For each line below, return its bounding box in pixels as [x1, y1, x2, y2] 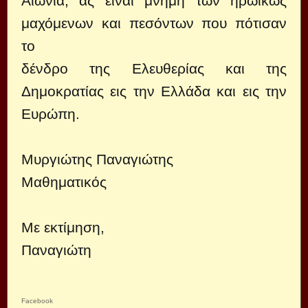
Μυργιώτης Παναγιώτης [21, 151, 173, 167]
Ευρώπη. [21, 106, 80, 122]
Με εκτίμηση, [21, 219, 104, 235]
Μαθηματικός [21, 174, 107, 190]
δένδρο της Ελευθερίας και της [21, 60, 287, 76]
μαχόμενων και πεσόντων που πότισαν [21, 15, 287, 31]
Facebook [21, 297, 53, 305]
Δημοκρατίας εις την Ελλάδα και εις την [21, 83, 287, 99]
